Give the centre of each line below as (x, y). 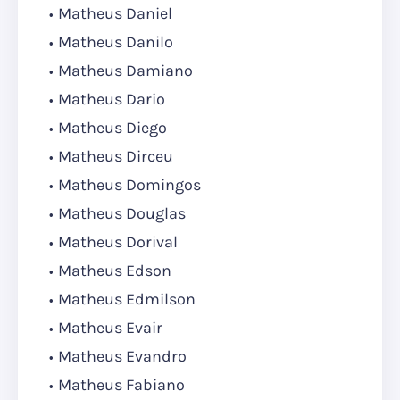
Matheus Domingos (129, 185)
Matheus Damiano (125, 71)
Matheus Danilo (116, 42)
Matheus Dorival (118, 242)
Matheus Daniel (115, 14)
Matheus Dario (112, 100)
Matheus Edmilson (127, 300)
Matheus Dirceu (116, 157)
